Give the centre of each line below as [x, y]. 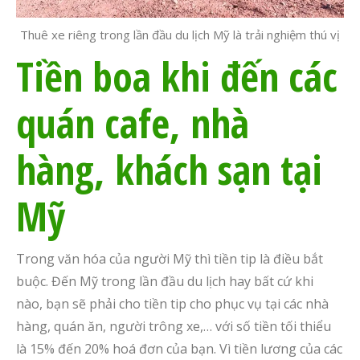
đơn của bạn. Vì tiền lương [218, 349]
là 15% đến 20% [64, 349]
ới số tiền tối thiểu [276, 326]
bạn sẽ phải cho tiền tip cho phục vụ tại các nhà [186, 304]
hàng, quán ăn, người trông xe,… [116, 326]
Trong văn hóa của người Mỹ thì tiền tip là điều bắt [170, 259]
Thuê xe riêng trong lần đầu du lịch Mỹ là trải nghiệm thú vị [180, 35]
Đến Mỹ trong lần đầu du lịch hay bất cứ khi [182, 281]
